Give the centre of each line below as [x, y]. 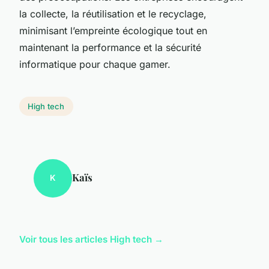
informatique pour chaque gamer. [95, 64]
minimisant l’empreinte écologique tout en [113, 30]
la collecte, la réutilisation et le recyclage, [113, 14]
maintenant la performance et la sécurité [110, 47]
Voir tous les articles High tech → [91, 239]
